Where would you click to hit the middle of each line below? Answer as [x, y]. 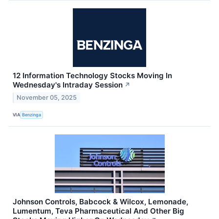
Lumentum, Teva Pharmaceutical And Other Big [99, 211]
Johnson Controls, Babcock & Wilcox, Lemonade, [100, 202]
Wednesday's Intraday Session [68, 85]
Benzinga [32, 114]
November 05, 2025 [47, 98]
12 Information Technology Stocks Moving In [92, 76]
